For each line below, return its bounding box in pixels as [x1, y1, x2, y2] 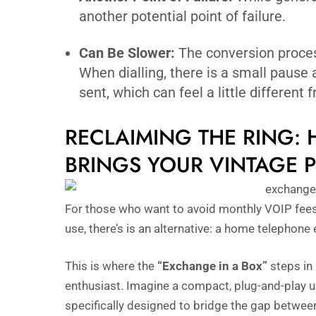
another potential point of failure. [79, 7, 286, 25]
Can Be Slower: [79, 44, 175, 61]
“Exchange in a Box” [157, 259, 267, 274]
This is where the [65, 259, 157, 274]
